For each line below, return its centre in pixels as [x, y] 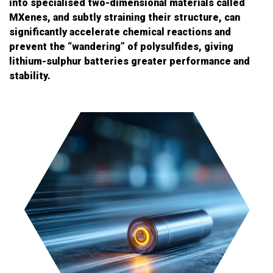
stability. [30, 76]
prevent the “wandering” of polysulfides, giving [121, 47]
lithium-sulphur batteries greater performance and [129, 61]
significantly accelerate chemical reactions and [120, 32]
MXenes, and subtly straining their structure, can [125, 17]
